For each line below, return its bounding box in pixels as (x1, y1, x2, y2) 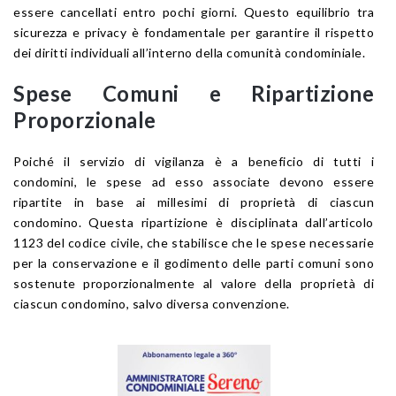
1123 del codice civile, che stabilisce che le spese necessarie (13, 235, 374, 251)
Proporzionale (13, 107, 156, 133)
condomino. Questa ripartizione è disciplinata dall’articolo (13, 215, 374, 231)
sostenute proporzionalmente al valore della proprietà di (13, 276, 374, 292)
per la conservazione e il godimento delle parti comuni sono (13, 255, 374, 271)
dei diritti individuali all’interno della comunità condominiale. (13, 45, 365, 61)
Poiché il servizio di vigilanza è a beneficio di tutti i (13, 154, 374, 170)
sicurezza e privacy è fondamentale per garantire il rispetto (13, 25, 374, 41)
